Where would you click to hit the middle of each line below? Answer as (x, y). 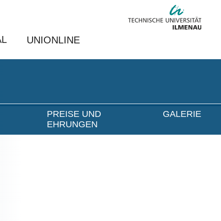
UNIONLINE (53, 40)
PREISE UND (74, 114)
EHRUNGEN (72, 124)
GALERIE (182, 114)
